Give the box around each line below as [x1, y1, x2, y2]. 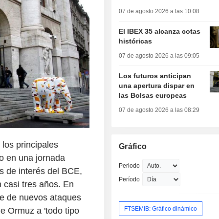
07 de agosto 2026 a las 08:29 [119, 107, 200, 114]
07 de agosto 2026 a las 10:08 [119, 8, 200, 15]
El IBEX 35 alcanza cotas [119, 27, 201, 36]
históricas [119, 37, 153, 45]
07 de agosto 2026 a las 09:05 [119, 52, 200, 60]
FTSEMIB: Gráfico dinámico [124, 205, 197, 212]
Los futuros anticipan [119, 72, 192, 80]
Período [119, 176, 140, 183]
